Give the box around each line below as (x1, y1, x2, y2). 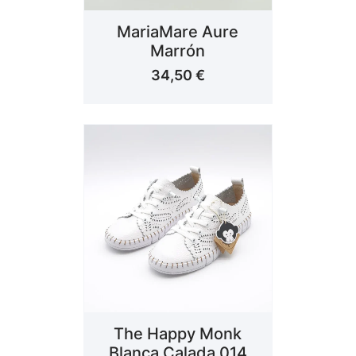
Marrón (150, 41, 206, 60)
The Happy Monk (114, 323, 242, 343)
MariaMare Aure (117, 21, 239, 41)
